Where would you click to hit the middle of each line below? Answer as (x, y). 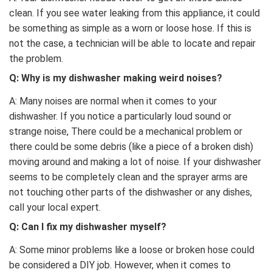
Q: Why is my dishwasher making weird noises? (116, 78)
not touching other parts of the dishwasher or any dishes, (131, 192)
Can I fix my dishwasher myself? (94, 226)
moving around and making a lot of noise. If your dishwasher (135, 161)
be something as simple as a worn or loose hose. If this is (130, 28)
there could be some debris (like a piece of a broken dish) (131, 146)
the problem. (36, 58)
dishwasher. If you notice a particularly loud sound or (120, 116)
